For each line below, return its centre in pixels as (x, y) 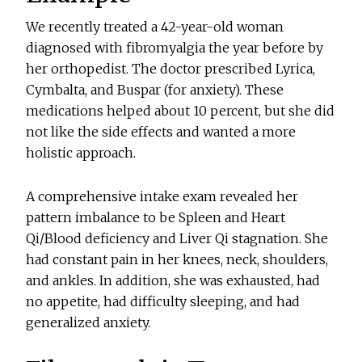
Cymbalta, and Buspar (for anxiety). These (155, 90)
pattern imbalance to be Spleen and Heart (156, 218)
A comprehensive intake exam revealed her (162, 197)
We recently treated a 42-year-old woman (155, 27)
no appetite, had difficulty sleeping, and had (163, 302)
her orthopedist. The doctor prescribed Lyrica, (171, 69)
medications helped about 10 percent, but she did (181, 111)
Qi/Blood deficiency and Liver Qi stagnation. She (177, 239)
